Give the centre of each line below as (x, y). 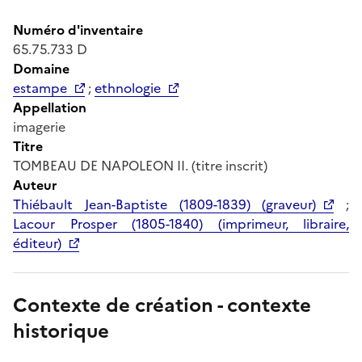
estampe (40, 88)
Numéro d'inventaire (78, 29)
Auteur (35, 185)
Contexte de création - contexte (162, 305)
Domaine (41, 68)
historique (61, 331)
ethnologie (128, 88)
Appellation (50, 107)
